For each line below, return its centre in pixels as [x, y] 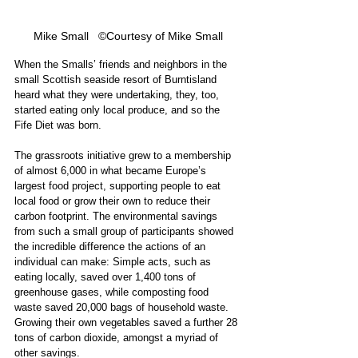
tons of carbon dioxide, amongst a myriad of [118, 337]
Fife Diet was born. [58, 125]
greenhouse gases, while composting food [113, 292]
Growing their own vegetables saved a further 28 [127, 322]
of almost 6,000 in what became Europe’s [112, 170]
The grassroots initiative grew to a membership [124, 155]
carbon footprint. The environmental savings [117, 216]
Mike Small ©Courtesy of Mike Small [128, 36]
